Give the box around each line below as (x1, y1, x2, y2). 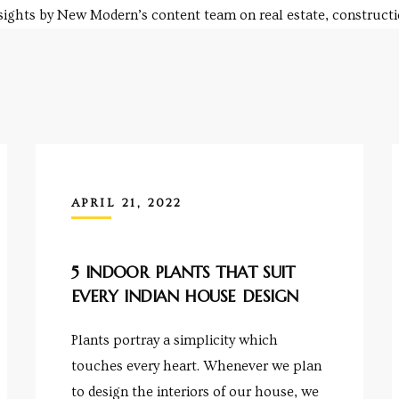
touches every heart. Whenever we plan (70, 358, 322, 375)
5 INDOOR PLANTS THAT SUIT (70, 262, 295, 283)
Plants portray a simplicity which (70, 332, 278, 349)
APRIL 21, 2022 (70, 195, 183, 210)
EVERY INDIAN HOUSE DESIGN (70, 286, 298, 307)
